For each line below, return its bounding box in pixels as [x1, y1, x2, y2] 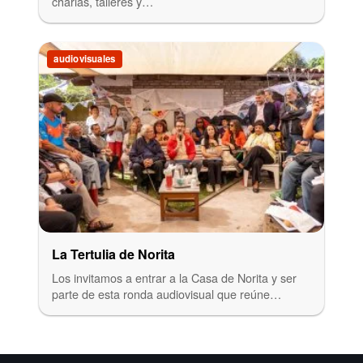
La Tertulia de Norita [52, 244, 175, 263]
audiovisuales [53, 52, 116, 66]
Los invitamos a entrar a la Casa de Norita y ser [52, 268, 297, 286]
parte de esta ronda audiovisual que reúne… [52, 284, 281, 302]
